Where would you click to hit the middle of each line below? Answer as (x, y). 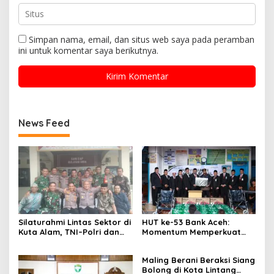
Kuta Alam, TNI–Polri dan (69, 232)
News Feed (44, 123)
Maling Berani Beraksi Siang (198, 260)
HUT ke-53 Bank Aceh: (185, 222)
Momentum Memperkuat (191, 232)
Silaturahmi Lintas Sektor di (75, 222)
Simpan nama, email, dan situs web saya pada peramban (142, 40)
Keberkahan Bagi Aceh (187, 251)
